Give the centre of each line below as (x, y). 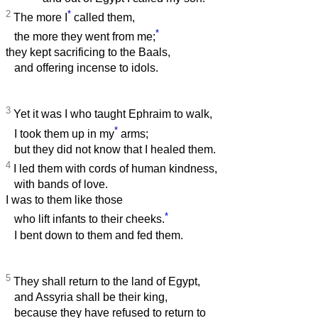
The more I (39, 18)
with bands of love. (57, 185)
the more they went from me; (81, 37)
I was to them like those (64, 200)
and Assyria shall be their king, (87, 297)
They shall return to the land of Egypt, (105, 282)
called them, (103, 18)
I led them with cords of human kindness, (114, 169)
